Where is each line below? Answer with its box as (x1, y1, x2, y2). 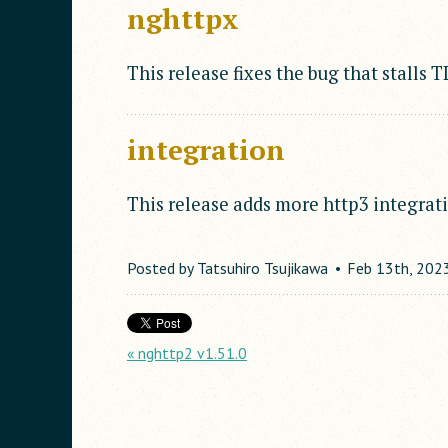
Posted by (127, 257, 197, 278)
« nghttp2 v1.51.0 (127, 342, 247, 363)
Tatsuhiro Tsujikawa (197, 257, 328, 278)
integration (127, 131, 285, 169)
